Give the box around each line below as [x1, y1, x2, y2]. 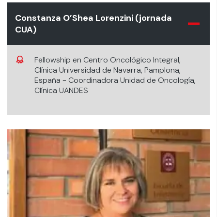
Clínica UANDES [34, 85, 88, 95]
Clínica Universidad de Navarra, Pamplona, [34, 65, 181, 75]
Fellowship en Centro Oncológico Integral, [34, 55, 181, 65]
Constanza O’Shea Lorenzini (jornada [15, 12, 172, 24]
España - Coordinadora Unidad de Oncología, [34, 75, 196, 85]
